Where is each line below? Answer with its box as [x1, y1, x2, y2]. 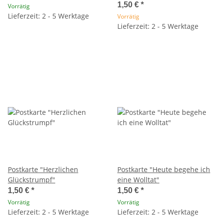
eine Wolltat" [117, 175, 159, 184]
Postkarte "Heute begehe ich [117, 164, 210, 174]
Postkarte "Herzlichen [8, 164, 78, 174]
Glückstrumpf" [8, 175, 55, 184]
